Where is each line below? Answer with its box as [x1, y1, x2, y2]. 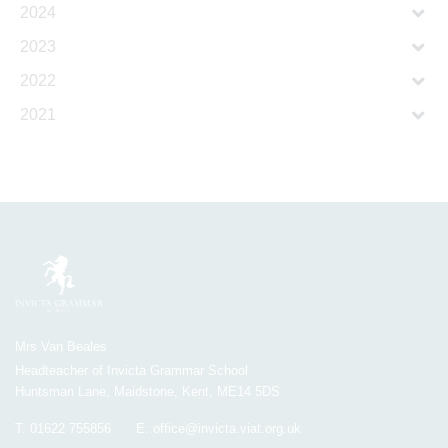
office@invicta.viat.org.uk [153, 421, 301, 437]
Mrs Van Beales [15, 339, 107, 355]
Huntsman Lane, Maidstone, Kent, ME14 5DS [15, 384, 280, 400]
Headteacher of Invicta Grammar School [15, 363, 248, 379]
